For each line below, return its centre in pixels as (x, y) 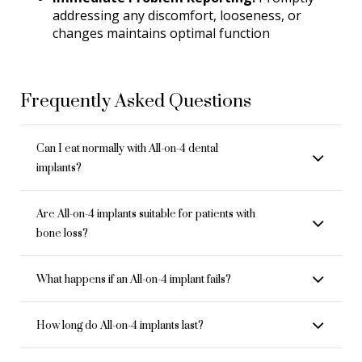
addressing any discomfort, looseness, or (177, 16)
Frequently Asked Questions (136, 100)
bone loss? (62, 233)
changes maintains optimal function (161, 34)
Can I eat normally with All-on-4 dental (127, 148)
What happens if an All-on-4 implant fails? (134, 279)
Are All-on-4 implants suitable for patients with (146, 213)
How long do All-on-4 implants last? (120, 325)
